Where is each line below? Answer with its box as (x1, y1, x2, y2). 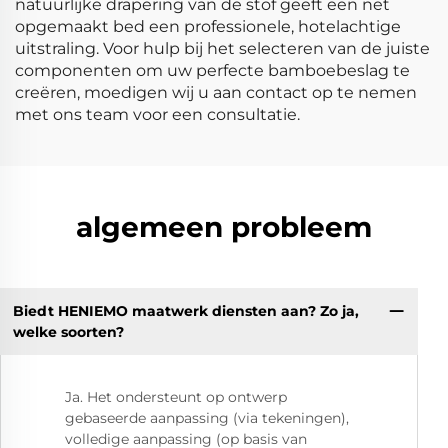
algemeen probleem (76, 210, 372, 244)
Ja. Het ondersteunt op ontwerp (65, 388, 287, 407)
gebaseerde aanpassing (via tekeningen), (65, 409, 349, 428)
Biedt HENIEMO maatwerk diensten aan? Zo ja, (12, 301, 359, 320)
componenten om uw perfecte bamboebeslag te (15, 61, 410, 80)
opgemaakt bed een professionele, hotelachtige (15, 17, 401, 36)
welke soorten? (12, 322, 124, 341)
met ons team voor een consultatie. (15, 105, 300, 124)
